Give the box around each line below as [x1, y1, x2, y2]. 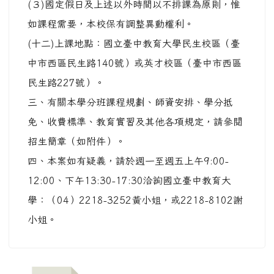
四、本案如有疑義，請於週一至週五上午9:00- [28, 156, 229, 166]
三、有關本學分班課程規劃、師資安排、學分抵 [28, 97, 233, 108]
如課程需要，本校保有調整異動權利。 [28, 19, 194, 29]
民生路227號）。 [28, 78, 105, 88]
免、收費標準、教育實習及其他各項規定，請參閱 [28, 117, 243, 127]
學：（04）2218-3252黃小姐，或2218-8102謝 [28, 195, 243, 206]
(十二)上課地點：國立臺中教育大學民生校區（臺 [28, 39, 240, 49]
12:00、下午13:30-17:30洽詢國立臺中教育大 [28, 176, 231, 186]
